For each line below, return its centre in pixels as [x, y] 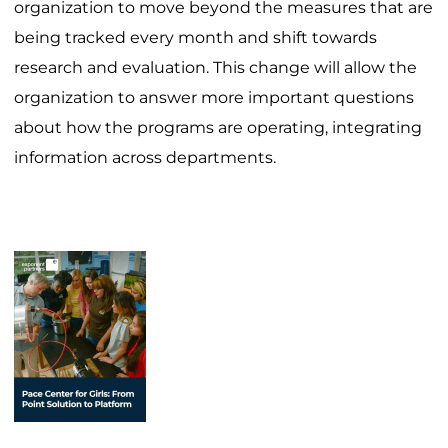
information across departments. [145, 158]
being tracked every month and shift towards [195, 38]
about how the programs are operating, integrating [218, 128]
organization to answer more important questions [214, 98]
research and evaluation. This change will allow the [215, 68]
